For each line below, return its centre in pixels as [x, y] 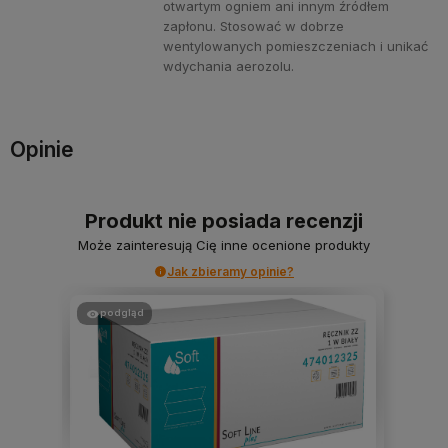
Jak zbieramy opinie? [230, 271]
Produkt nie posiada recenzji [224, 220]
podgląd [121, 312]
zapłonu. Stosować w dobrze [254, 25]
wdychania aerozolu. [229, 65]
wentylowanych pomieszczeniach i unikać [296, 45]
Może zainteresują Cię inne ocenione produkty [224, 244]
